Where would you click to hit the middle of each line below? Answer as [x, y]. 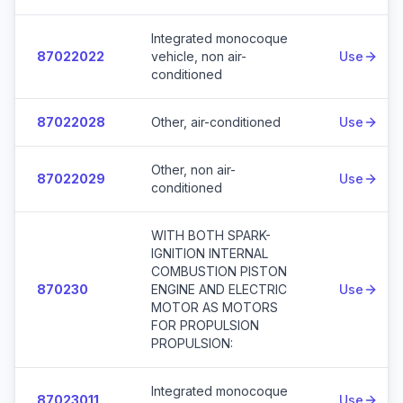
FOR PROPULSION [205, 325]
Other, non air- [193, 170]
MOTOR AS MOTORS [215, 307]
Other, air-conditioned [216, 122]
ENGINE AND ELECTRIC [219, 289]
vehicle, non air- [199, 56]
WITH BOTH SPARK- [211, 235]
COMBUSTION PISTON [219, 271]
